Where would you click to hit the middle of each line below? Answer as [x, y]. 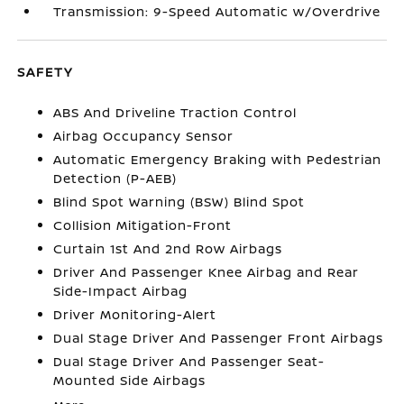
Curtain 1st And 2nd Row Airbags [168, 248]
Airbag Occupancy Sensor [144, 136]
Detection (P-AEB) [115, 178]
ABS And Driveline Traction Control [175, 112]
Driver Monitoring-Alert [135, 314]
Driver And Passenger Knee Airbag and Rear [207, 272]
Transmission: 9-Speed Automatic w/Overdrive [217, 11]
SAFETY [46, 72]
